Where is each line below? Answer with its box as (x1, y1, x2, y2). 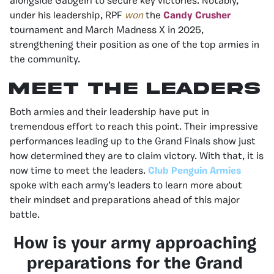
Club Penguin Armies (148, 166, 241, 176)
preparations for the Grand (26, 255, 243, 273)
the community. (10, 54, 80, 65)
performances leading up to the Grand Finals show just (10, 136, 256, 147)
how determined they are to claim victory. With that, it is (10, 151, 264, 161)
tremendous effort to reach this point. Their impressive (10, 122, 258, 132)
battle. (10, 210, 40, 220)
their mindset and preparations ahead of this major (10, 195, 240, 206)
